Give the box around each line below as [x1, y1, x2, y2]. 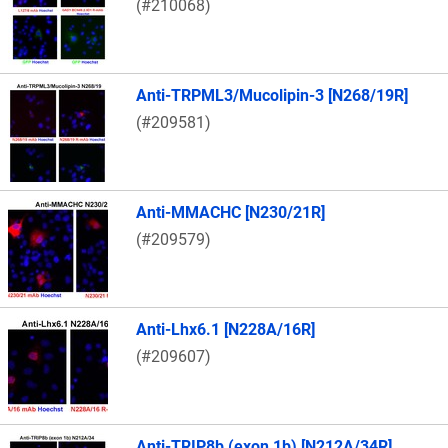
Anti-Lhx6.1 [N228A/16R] [136, 320, 315, 340]
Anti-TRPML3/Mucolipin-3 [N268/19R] [136, 86, 408, 106]
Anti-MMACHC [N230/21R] [136, 203, 325, 223]
